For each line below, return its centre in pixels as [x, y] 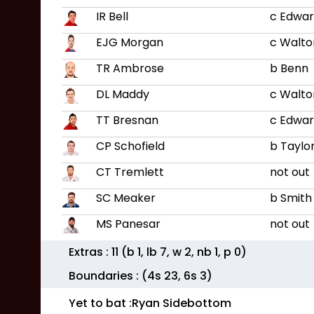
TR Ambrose [130, 68]
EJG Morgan [130, 42]
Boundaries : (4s [116, 276]
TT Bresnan [127, 120]
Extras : [90, 252]
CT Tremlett [130, 172]
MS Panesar [128, 224]
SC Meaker [126, 198]
